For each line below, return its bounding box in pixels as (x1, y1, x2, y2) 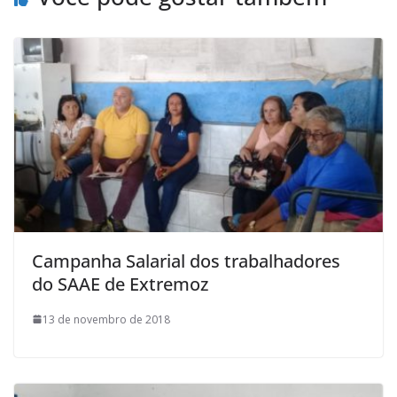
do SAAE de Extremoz (32, 271, 208, 296)
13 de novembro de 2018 (43, 311, 170, 327)
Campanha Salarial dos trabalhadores (32, 248, 340, 273)
